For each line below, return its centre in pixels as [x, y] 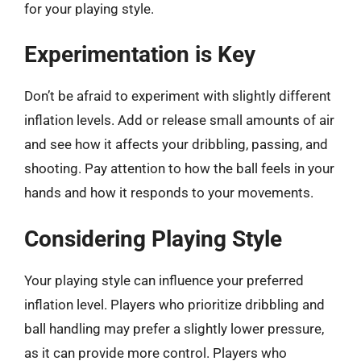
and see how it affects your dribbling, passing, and [176, 144]
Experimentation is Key [140, 54]
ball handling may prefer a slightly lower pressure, [174, 328]
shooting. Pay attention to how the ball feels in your [179, 168]
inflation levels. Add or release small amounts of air [179, 120]
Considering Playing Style [153, 239]
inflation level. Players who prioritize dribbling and [174, 304]
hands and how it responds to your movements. [169, 193]
